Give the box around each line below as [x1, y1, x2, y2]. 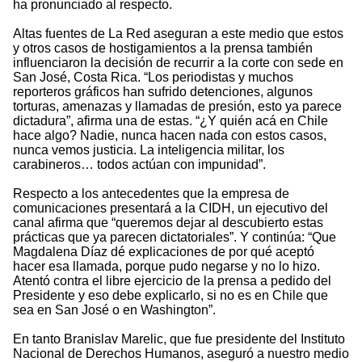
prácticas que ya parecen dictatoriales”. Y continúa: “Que [13, 230, 336, 245]
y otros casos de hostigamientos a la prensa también [13, 41, 313, 56]
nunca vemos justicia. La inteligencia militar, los [13, 143, 284, 158]
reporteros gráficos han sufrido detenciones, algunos [13, 85, 313, 99]
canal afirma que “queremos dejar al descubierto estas [13, 216, 323, 230]
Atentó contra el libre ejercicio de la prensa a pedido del [13, 274, 331, 288]
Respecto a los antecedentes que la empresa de [13, 187, 289, 201]
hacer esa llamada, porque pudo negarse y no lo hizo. [13, 259, 320, 274]
